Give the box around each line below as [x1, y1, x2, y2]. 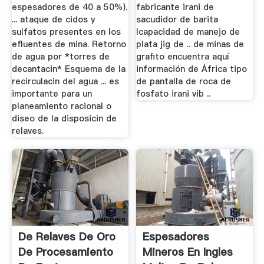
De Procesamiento [18, 244, 113, 259]
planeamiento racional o [11, 100, 111, 113]
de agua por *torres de [11, 51, 110, 63]
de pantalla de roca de [136, 75, 232, 88]
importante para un [11, 88, 92, 100]
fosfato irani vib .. [136, 88, 211, 100]
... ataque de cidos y [11, 14, 95, 26]
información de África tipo [136, 63, 247, 75]
